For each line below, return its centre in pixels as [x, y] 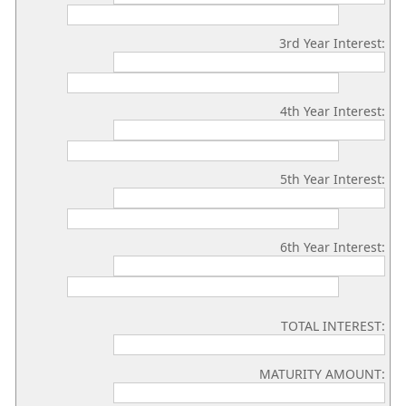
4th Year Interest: [333, 111]
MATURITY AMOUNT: [322, 374]
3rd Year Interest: [332, 43]
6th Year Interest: [333, 247]
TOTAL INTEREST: [333, 326]
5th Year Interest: [333, 179]
